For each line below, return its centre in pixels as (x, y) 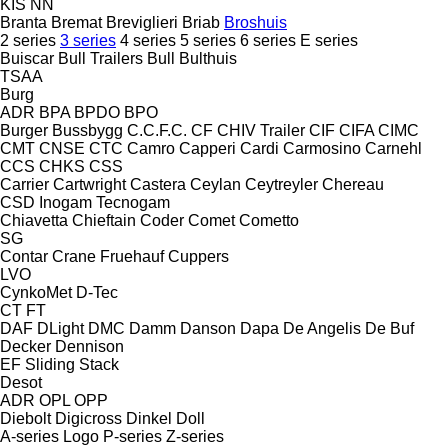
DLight (60, 328)
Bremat (76, 22)
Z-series (195, 436)
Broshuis (255, 22)
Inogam (65, 202)
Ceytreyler (281, 184)
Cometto (269, 220)
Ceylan (215, 184)
